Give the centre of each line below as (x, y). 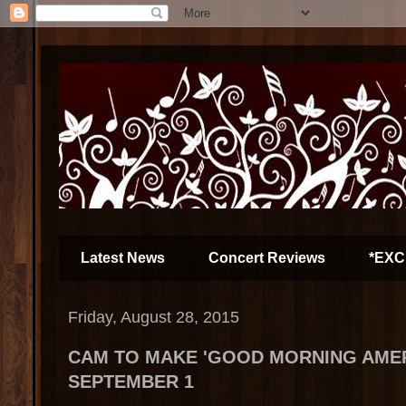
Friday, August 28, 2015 (154, 317)
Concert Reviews (267, 258)
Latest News (123, 258)
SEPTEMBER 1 (131, 382)
